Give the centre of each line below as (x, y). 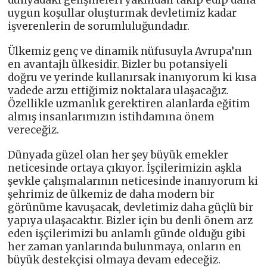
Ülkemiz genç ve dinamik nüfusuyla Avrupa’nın (130, 52)
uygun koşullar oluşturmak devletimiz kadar (122, 13)
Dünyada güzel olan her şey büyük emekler (118, 155)
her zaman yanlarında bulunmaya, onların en (125, 247)
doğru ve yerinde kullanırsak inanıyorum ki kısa (132, 78)
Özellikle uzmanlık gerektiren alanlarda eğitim (129, 104)
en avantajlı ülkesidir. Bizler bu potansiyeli (118, 65)
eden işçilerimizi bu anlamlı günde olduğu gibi (127, 234)
